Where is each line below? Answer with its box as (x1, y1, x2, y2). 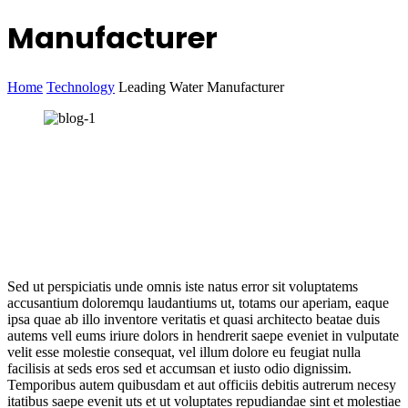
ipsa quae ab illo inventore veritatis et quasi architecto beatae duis (7, 311, 380, 328)
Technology (46, 79, 115, 96)
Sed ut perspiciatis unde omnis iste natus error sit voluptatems (7, 279, 358, 295)
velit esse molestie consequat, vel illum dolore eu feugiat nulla (7, 344, 361, 361)
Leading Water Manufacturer (118, 79, 284, 96)
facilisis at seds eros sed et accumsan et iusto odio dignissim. (7, 361, 352, 377)
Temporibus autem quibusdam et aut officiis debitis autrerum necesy (7, 377, 396, 393)
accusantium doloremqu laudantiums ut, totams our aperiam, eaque (7, 295, 389, 311)
